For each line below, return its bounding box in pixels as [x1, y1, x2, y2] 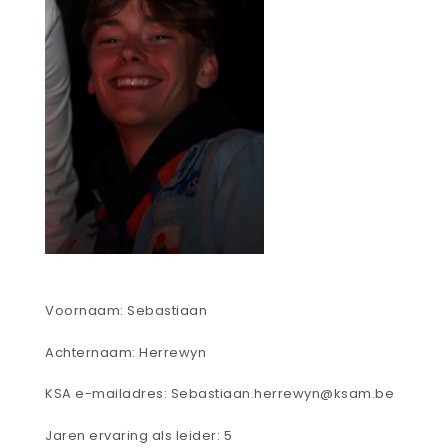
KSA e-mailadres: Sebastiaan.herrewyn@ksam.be [45, 384, 394, 404]
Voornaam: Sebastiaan [45, 301, 207, 321]
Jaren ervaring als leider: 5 [45, 425, 232, 445]
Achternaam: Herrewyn [45, 342, 206, 362]
